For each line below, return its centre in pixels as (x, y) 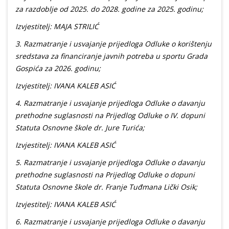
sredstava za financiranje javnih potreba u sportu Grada (111, 56)
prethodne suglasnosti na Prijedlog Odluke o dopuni (105, 175)
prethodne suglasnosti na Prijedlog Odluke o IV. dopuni (110, 116)
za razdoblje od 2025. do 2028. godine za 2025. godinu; (109, 9)
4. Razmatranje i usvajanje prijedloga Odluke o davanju (110, 103)
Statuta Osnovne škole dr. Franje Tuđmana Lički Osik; (106, 187)
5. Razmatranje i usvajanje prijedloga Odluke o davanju (110, 163)
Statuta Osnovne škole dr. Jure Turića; (80, 128)
